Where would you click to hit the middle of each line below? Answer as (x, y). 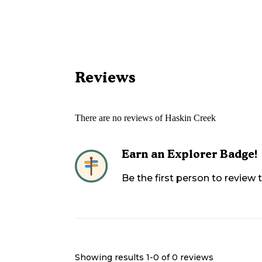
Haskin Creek (190, 118)
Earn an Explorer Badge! (190, 154)
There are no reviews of (120, 118)
